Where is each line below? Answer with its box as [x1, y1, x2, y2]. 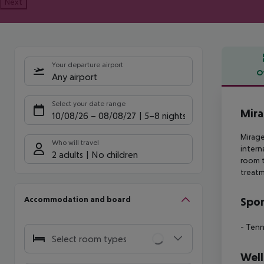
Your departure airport [52, 60, 123, 69]
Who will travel [52, 138, 99, 147]
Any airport [52, 71, 97, 82]
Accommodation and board [24, 194, 131, 204]
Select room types [52, 233, 127, 245]
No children [91, 148, 138, 160]
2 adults [52, 148, 83, 160]
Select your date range [52, 99, 126, 108]
